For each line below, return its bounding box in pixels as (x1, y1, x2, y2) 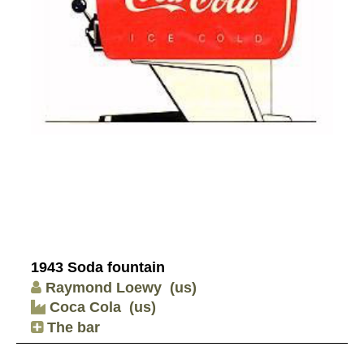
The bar (43, 318, 100, 336)
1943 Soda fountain (31, 258, 165, 275)
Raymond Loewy (45, 279, 162, 296)
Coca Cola (45, 299, 121, 316)
